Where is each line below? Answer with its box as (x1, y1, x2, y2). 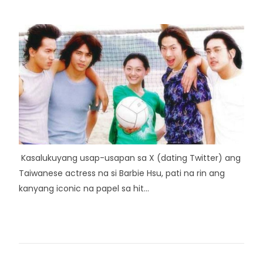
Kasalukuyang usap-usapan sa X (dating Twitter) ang (19, 152, 241, 164)
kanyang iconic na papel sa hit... (19, 183, 149, 194)
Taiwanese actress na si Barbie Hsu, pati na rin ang (19, 167, 225, 179)
